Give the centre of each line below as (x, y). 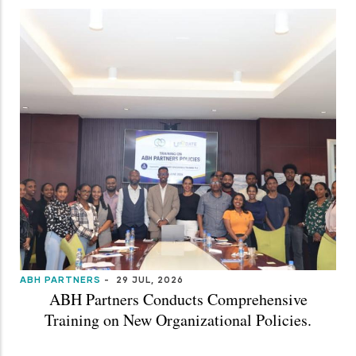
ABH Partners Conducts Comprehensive (178, 299)
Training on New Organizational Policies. (178, 319)
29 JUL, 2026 (148, 279)
